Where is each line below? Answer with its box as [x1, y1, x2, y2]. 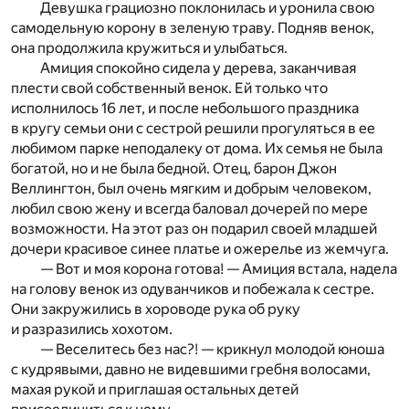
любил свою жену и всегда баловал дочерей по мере [11, 200, 368, 218]
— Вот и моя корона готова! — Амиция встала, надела [40, 260, 397, 278]
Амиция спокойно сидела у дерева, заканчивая [40, 59, 356, 78]
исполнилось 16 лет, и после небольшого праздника [11, 100, 359, 118]
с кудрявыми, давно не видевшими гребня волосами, [11, 361, 371, 379]
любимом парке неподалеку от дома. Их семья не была [11, 140, 383, 158]
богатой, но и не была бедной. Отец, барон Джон [11, 160, 337, 178]
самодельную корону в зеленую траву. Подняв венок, [11, 19, 374, 37]
